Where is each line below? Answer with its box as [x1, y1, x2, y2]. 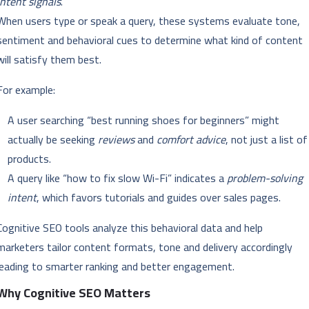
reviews [98, 129, 135, 150]
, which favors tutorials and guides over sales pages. [37, 187, 281, 208]
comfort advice [157, 129, 226, 150]
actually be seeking [8, 129, 99, 150]
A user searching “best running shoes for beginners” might [8, 110, 280, 131]
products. [8, 148, 52, 170]
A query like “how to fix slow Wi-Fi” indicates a [8, 168, 228, 189]
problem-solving [227, 168, 303, 189]
